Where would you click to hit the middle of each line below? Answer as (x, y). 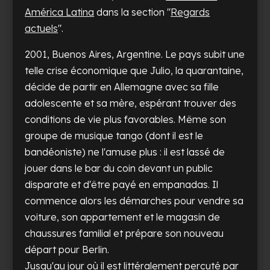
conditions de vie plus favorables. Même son (126, 120)
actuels (42, 29)
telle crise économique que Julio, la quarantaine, (134, 71)
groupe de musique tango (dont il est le (114, 136)
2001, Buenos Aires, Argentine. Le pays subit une (135, 55)
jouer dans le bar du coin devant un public (119, 168)
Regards (190, 12)
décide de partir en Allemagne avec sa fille (122, 87)
